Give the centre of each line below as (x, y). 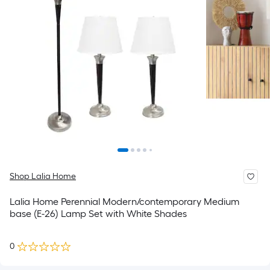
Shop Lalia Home (43, 176)
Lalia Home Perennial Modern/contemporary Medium (124, 202)
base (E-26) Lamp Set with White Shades (98, 214)
